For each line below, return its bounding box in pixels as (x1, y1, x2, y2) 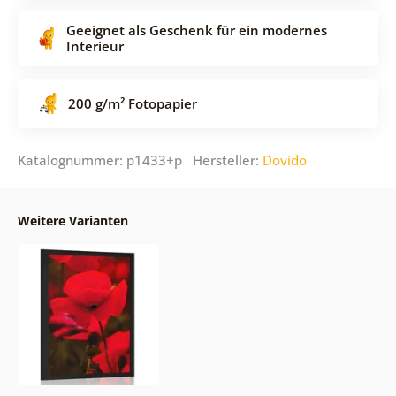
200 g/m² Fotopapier (67, 94, 197, 112)
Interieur (65, 36, 124, 55)
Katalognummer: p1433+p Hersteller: (17, 150, 263, 169)
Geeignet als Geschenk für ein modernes (65, 20, 327, 39)
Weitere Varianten (17, 211, 128, 229)
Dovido (262, 150, 307, 169)
